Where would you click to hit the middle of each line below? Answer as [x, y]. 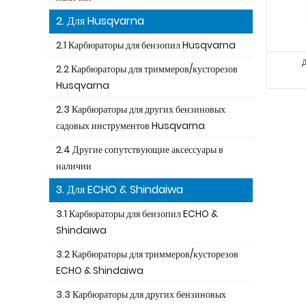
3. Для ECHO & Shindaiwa [120, 190]
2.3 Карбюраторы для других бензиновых [141, 109]
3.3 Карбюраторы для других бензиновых [141, 294]
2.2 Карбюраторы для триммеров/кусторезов [147, 69]
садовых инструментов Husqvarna [130, 126]
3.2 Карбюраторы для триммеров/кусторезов [147, 254]
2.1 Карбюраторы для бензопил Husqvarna [146, 45]
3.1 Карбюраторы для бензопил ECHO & [137, 214]
